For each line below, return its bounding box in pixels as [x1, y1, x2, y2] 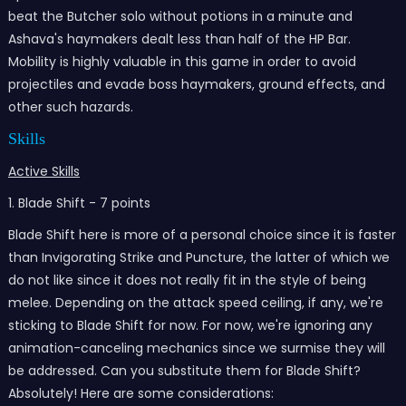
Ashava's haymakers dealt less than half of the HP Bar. [7, 30, 351, 48]
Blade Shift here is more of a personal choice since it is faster [7, 226, 396, 244]
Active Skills [7, 162, 80, 180]
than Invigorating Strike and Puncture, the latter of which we [7, 248, 390, 266]
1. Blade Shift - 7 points [7, 194, 150, 212]
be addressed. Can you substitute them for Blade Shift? [7, 362, 361, 380]
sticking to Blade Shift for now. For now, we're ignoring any [7, 316, 372, 334]
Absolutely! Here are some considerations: [7, 384, 274, 402]
